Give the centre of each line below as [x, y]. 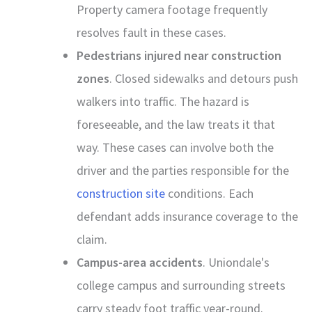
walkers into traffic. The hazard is [163, 101]
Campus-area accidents [140, 262]
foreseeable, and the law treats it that [176, 124]
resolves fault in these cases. [151, 32]
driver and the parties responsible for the [183, 170]
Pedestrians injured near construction [179, 55]
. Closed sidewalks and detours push [204, 78]
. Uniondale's [236, 262]
